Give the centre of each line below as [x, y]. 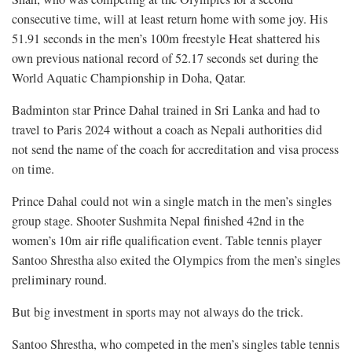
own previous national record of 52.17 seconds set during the [165, 59]
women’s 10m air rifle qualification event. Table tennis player [167, 241]
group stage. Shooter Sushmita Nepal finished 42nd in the [158, 221]
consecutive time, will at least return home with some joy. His [170, 19]
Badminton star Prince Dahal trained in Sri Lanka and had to [166, 110]
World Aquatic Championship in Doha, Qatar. [129, 78]
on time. [33, 169]
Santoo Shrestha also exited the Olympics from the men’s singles [176, 260]
